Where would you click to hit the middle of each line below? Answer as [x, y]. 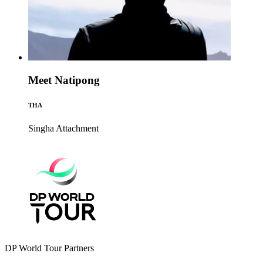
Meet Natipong [64, 80]
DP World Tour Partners [49, 248]
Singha [41, 128]
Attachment [77, 128]
